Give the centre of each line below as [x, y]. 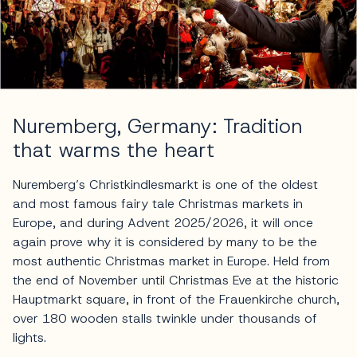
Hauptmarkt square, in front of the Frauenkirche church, [176, 299]
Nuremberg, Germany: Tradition [157, 126]
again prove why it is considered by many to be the [165, 241]
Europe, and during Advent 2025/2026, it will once [163, 222]
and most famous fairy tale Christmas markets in [158, 203]
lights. [29, 337]
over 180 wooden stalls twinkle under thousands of [165, 318]
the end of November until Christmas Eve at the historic [176, 280]
